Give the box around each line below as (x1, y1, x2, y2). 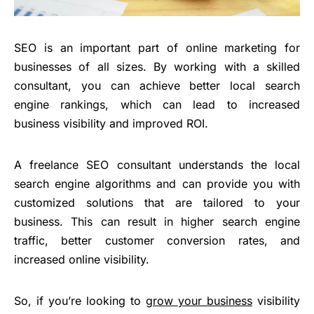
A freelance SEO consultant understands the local (14, 157, 300, 172)
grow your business (146, 293, 252, 308)
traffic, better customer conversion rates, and (14, 233, 300, 247)
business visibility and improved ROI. (14, 116, 208, 130)
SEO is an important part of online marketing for (14, 40, 300, 55)
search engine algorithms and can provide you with (14, 176, 300, 191)
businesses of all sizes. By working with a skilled (14, 59, 300, 74)
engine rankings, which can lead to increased (14, 97, 300, 111)
